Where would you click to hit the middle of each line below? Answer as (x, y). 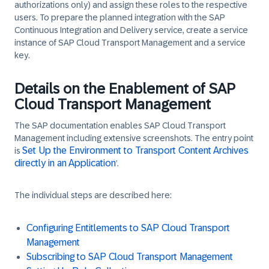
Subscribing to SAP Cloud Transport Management (130, 257)
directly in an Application (65, 163)
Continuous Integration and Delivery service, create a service (131, 30)
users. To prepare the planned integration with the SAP (120, 17)
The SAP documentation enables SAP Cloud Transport (120, 125)
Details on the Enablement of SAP (125, 89)
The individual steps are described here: (93, 195)
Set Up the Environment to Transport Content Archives (135, 150)
